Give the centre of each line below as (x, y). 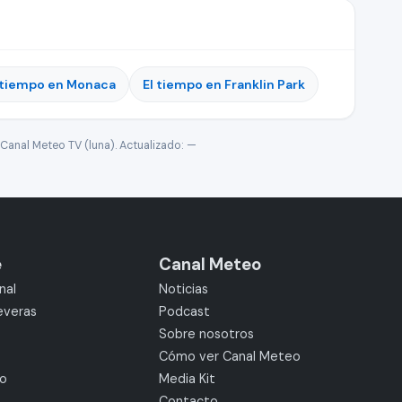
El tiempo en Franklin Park (224, 84)
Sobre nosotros (206, 334)
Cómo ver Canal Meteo (229, 356)
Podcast (184, 311)
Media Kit (187, 379)
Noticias (183, 289)
